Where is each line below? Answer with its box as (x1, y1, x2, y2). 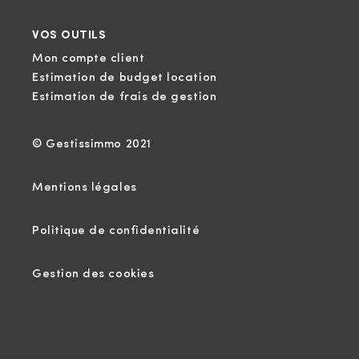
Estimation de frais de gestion (32, 91, 217, 103)
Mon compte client (32, 53, 145, 65)
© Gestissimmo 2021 (32, 139, 151, 151)
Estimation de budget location (32, 72, 217, 84)
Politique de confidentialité (32, 225, 200, 237)
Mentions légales (32, 182, 137, 194)
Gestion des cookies (32, 268, 155, 280)
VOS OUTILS (32, 30, 107, 42)
